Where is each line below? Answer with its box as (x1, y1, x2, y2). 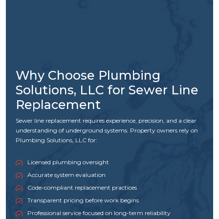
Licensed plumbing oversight (27, 158, 109, 166)
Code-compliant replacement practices (27, 183, 137, 191)
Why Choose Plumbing (16, 67, 160, 83)
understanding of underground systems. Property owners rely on (16, 126, 198, 134)
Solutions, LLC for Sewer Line (16, 82, 198, 97)
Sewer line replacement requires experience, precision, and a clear (16, 116, 197, 124)
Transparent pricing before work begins (27, 196, 139, 204)
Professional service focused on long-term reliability (27, 209, 171, 217)
